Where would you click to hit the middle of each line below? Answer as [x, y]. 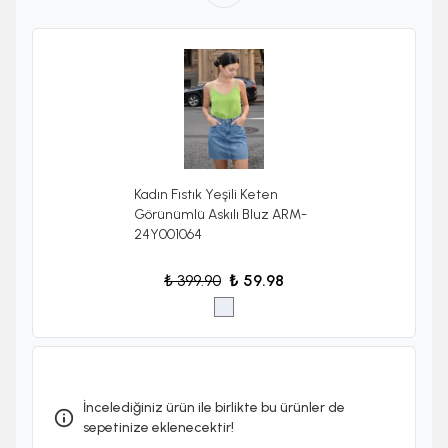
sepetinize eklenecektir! [158, 428]
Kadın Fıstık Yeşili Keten [206, 195]
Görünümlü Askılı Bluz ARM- [220, 215]
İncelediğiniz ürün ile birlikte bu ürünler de [214, 408]
